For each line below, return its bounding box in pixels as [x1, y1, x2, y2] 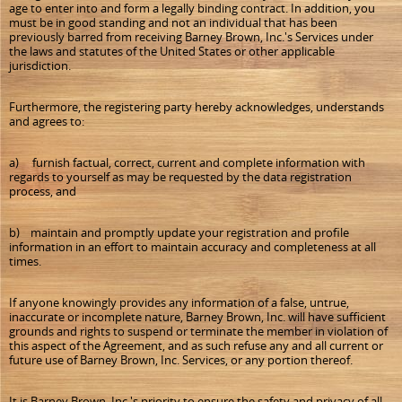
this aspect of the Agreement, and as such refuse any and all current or [9, 337, 383, 354]
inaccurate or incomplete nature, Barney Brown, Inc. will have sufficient [9, 309, 386, 325]
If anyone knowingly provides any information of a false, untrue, [9, 294, 349, 310]
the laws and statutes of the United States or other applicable [9, 43, 335, 59]
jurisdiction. [9, 57, 71, 74]
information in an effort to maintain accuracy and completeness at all [9, 239, 376, 255]
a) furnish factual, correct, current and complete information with [9, 154, 365, 170]
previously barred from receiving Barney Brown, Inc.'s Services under [9, 29, 373, 45]
